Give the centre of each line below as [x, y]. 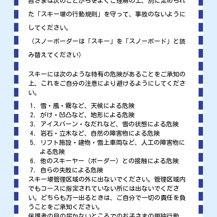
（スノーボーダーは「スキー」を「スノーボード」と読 [107, 42]
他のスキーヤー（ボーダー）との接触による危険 [109, 161]
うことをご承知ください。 [66, 207]
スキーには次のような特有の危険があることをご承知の [107, 75]
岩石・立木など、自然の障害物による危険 [100, 134]
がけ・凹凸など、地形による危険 [87, 115]
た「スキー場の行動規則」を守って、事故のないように [107, 15]
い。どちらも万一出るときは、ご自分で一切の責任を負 [107, 198]
